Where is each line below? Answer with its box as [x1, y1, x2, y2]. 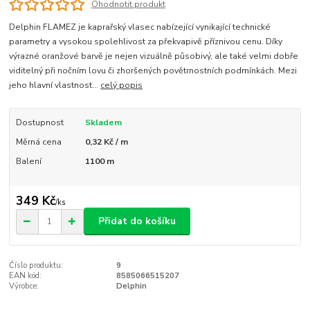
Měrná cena [15, 136, 62, 148]
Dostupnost [15, 117, 64, 129]
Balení [15, 156, 42, 167]
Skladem [84, 117, 122, 129]
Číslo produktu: [9, 260, 64, 271]
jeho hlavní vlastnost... [9, 80, 101, 91]
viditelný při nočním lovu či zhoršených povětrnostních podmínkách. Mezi [9, 65, 298, 77]
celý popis [100, 80, 143, 91]
